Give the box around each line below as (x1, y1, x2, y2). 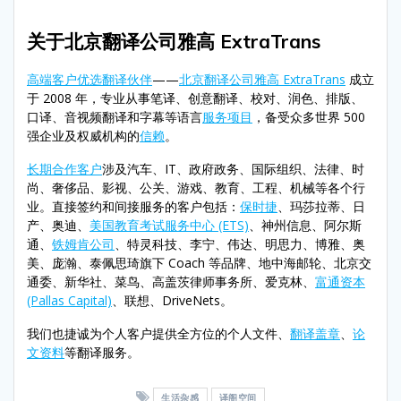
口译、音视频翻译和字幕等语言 (27, 107, 202, 125)
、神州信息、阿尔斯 (249, 216, 362, 234)
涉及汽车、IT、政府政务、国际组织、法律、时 (102, 159, 364, 177)
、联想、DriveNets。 (112, 291, 233, 309)
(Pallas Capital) (27, 291, 112, 309)
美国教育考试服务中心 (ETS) (90, 216, 249, 234)
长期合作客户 (27, 159, 102, 177)
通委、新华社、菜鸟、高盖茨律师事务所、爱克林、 (27, 272, 315, 290)
